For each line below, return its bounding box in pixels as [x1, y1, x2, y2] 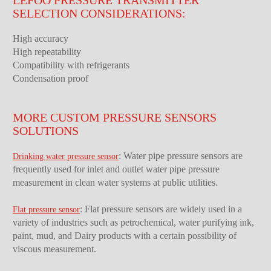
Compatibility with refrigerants [13, 59, 130, 70]
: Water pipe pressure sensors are [119, 150, 243, 161]
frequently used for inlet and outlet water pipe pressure [13, 163, 220, 174]
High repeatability [13, 46, 82, 57]
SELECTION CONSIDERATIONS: [13, 6, 186, 20]
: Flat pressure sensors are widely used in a [80, 203, 243, 214]
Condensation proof [13, 73, 89, 83]
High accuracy [13, 33, 69, 44]
